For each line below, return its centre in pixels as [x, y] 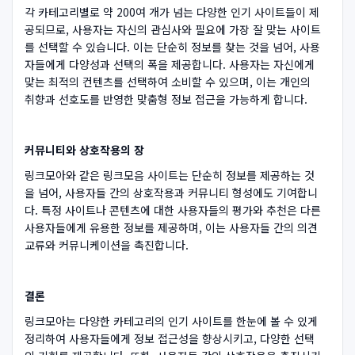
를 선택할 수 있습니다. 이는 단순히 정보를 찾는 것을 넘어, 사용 [172, 46]
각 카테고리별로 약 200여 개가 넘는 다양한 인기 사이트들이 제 [172, 11]
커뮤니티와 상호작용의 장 [84, 149]
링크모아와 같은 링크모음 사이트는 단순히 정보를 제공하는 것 [170, 175]
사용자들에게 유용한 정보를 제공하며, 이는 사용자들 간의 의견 [171, 227]
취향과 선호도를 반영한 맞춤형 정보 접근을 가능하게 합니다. [166, 99]
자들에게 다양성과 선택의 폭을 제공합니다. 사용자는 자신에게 [170, 64]
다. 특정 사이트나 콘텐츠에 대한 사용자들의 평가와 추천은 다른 [173, 210]
